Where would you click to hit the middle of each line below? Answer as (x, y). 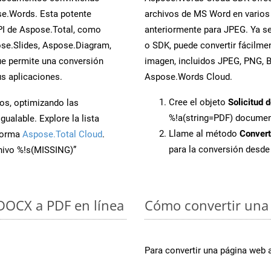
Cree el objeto (198, 102)
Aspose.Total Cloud (62, 134)
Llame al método (204, 133)
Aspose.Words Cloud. (188, 77)
